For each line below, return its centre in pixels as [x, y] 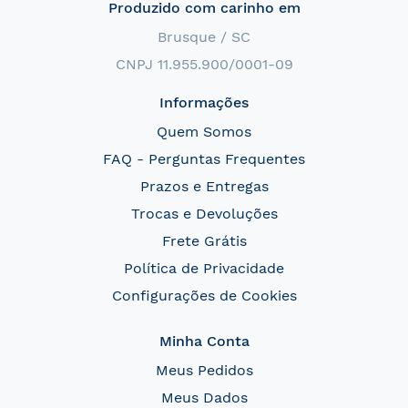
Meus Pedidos [204, 370]
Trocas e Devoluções [204, 214]
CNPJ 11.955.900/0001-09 [204, 64]
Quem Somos [204, 132]
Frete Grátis [204, 241]
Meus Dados [204, 398]
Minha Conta [204, 341]
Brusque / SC [204, 37]
